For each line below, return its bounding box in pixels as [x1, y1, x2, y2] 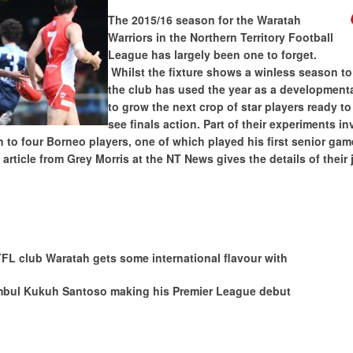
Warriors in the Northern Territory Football [108, 29, 333, 45]
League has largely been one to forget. [108, 46, 317, 62]
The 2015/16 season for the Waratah [108, 12, 301, 28]
